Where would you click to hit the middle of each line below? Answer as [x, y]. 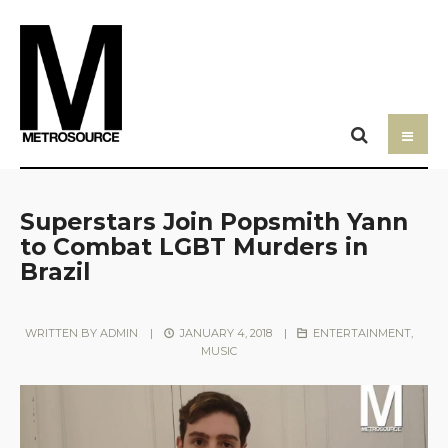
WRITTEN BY [63, 332]
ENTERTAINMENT [361, 332]
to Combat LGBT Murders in [194, 246]
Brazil [55, 271]
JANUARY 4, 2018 [224, 332]
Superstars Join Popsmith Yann [214, 221]
